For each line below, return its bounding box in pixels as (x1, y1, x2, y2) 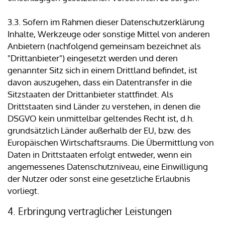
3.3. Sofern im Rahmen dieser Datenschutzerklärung (8, 17, 204, 28)
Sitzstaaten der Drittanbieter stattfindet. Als (8, 89, 173, 100)
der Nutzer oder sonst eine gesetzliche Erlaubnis (8, 173, 190, 184)
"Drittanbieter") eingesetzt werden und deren (8, 53, 178, 64)
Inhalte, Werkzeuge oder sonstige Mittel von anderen (8, 29, 210, 40)
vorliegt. (8, 185, 39, 196)
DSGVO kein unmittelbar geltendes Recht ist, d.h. (8, 113, 194, 124)
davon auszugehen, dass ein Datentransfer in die (8, 77, 192, 88)
